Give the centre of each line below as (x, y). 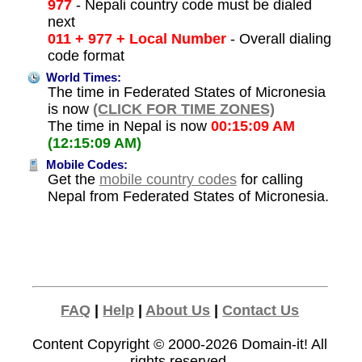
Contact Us (261, 310)
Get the (73, 179)
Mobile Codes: (85, 164)
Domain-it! (275, 344)
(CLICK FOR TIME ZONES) (183, 109)
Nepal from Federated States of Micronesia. (188, 196)
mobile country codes (168, 179)
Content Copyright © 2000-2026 (137, 344)
